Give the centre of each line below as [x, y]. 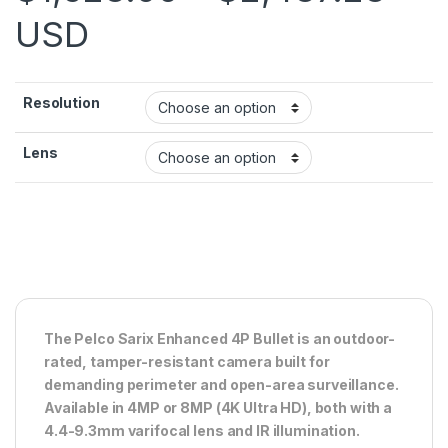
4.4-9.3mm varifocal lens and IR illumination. [202, 430]
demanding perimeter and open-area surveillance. [221, 384]
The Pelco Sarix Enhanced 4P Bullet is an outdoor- [220, 338]
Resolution [61, 102]
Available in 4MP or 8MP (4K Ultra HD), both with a [218, 407]
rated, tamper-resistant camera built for [187, 361]
